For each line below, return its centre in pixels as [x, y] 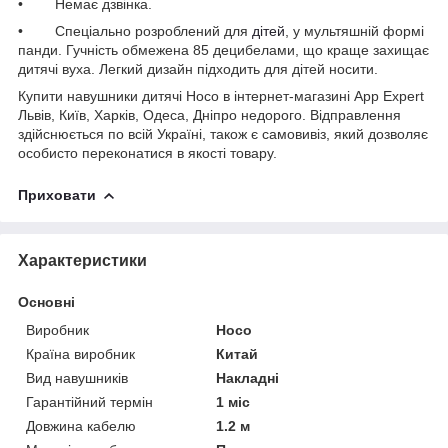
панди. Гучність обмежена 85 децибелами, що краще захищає [223, 49]
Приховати [57, 194]
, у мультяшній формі [354, 30]
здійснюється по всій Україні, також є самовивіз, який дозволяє [223, 133]
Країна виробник [80, 353]
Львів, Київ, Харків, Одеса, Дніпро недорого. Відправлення [209, 114]
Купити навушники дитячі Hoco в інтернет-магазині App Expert [221, 95]
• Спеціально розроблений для [135, 30]
